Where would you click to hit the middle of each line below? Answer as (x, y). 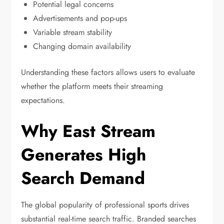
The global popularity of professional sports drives (105, 205)
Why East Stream (88, 131)
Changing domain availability (82, 46)
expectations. (43, 100)
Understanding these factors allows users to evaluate (108, 72)
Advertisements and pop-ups (80, 18)
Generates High (84, 155)
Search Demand (83, 178)
